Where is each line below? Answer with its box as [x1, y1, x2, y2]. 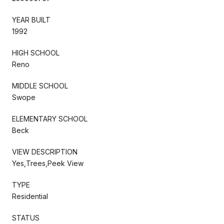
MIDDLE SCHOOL [12, 81, 68, 90]
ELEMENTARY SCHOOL [12, 114, 87, 123]
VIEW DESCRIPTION [12, 147, 77, 156]
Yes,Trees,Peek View [12, 158, 83, 167]
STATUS [12, 213, 39, 222]
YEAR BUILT [12, 15, 50, 24]
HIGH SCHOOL [12, 48, 59, 57]
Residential [12, 191, 48, 200]
